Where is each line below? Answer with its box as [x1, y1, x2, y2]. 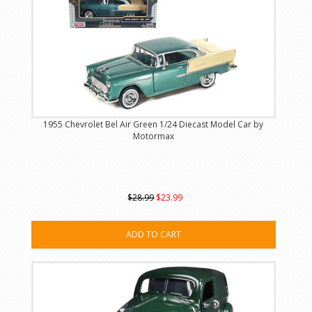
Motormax [132, 130, 174, 143]
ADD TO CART [125, 228, 181, 241]
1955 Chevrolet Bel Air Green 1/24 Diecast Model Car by [43, 118, 264, 131]
